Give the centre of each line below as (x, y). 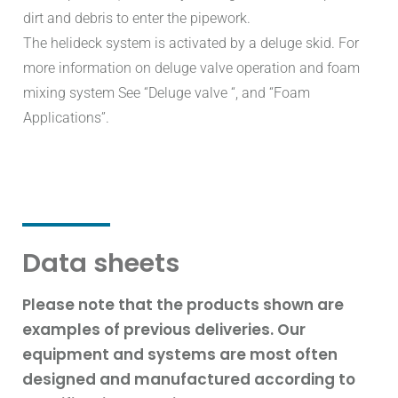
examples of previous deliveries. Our (164, 330)
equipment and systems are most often (180, 354)
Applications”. (66, 118)
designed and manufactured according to (189, 379)
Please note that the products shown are (183, 305)
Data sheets (101, 263)
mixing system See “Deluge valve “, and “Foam (167, 93)
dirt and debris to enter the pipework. (137, 18)
